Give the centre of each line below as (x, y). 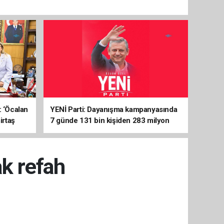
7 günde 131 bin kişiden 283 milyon (110, 120)
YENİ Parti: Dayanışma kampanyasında (114, 109)
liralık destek (71, 131)
